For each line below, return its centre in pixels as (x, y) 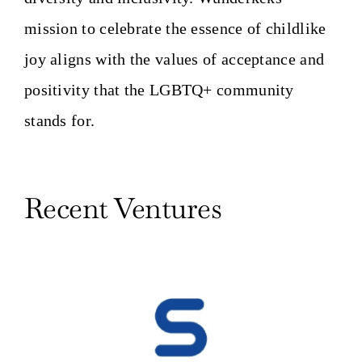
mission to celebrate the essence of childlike (175, 29)
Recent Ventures (123, 208)
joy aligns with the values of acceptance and (174, 59)
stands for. (59, 121)
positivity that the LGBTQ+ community (159, 90)
